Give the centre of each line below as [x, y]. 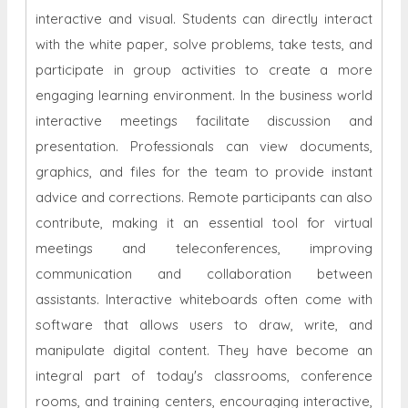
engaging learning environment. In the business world [204, 96]
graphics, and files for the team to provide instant [204, 172]
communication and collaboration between [204, 274]
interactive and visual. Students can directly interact [204, 19]
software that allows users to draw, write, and [204, 325]
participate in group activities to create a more [204, 70]
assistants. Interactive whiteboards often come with [204, 300]
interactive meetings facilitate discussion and [204, 121]
